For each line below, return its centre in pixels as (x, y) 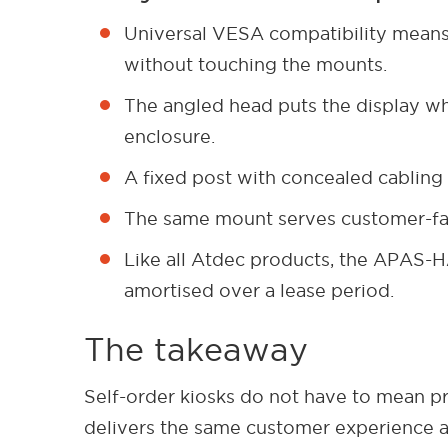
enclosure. (170, 136)
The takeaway (196, 349)
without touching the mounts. (256, 64)
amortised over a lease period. (259, 290)
